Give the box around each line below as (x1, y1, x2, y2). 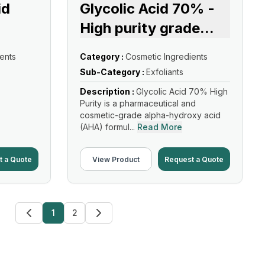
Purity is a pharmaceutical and (80, 98, 196, 108)
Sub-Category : (80, 67, 146, 77)
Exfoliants (146, 67, 183, 77)
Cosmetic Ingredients (125, 51, 208, 62)
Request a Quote (164, 154, 224, 164)
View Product (92, 154, 140, 164)
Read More (137, 122, 182, 132)
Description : (80, 86, 136, 96)
